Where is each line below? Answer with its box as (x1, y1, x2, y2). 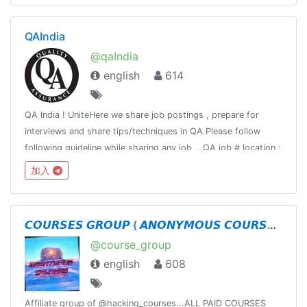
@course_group (90, 237, 171, 251)
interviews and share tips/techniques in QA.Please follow (25, 125, 260, 136)
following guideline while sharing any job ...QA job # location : (25, 142, 281, 153)
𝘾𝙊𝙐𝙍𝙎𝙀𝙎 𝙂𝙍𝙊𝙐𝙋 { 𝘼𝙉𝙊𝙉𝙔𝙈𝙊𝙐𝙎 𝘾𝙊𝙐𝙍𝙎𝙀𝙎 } (267, 217, 276, 232)
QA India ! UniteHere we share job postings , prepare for (25, 109, 259, 120)
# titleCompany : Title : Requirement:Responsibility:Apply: (25, 158, 263, 169)
